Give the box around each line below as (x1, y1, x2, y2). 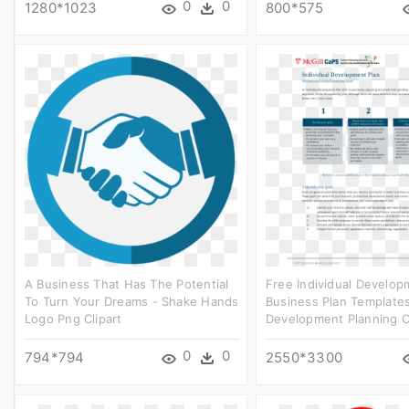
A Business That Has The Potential (25, 276, 229, 291)
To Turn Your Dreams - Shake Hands (25, 293, 239, 309)
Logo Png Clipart (25, 310, 122, 326)
